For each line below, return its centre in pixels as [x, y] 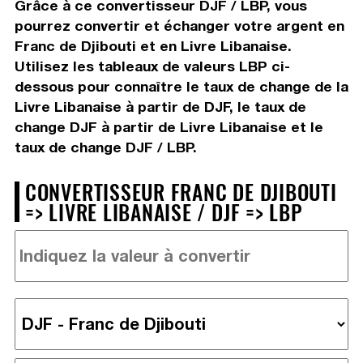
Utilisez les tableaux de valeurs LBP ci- [152, 66]
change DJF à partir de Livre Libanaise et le [169, 126]
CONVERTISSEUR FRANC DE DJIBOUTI [181, 191]
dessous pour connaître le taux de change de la [181, 86]
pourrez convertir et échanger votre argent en [179, 25]
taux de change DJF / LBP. [105, 147]
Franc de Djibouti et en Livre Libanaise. [153, 45]
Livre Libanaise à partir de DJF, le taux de [160, 106]
